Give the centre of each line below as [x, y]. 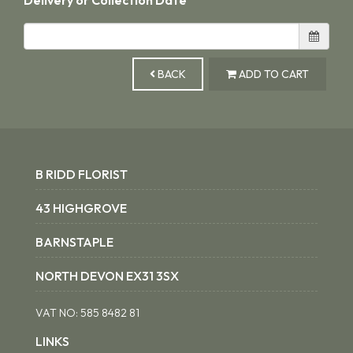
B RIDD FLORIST [82, 174]
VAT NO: [58, 312]
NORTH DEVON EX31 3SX [107, 275]
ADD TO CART [273, 74]
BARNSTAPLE [74, 242]
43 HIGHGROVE [81, 208]
